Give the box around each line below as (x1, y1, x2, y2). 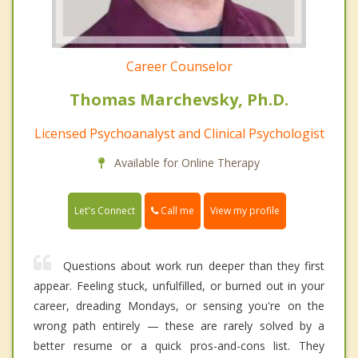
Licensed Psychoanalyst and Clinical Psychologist (34, 124, 324, 142)
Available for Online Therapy (111, 154, 260, 170)
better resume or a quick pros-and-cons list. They (34, 337, 324, 353)
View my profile (210, 203, 280, 217)
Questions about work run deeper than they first (63, 257, 324, 273)
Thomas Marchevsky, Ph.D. (70, 88, 288, 110)
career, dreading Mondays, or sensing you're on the (34, 297, 324, 313)
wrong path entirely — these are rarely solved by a (34, 317, 324, 333)
